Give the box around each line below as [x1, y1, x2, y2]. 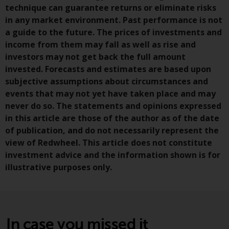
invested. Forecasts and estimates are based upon [5, 63, 211, 75]
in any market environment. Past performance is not [5, 14, 222, 26]
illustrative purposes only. [5, 161, 112, 173]
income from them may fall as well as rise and [5, 38, 196, 50]
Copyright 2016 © [40, 11, 118, 24]
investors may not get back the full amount [5, 51, 186, 62]
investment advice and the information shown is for [5, 149, 220, 161]
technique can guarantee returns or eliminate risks [5, 2, 216, 13]
